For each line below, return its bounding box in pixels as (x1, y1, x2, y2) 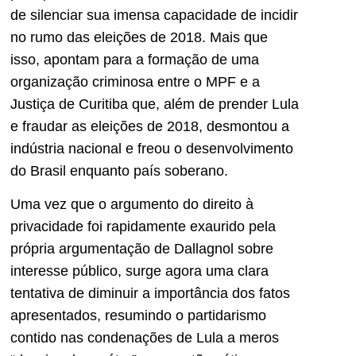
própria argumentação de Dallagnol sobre (10, 240, 273, 257)
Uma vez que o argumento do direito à (10, 195, 253, 212)
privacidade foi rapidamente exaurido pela (10, 218, 276, 234)
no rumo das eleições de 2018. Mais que (10, 29, 268, 45)
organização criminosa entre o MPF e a (10, 73, 260, 90)
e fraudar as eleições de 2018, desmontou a (10, 118, 289, 134)
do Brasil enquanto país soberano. (10, 162, 228, 179)
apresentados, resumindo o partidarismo (10, 307, 266, 323)
